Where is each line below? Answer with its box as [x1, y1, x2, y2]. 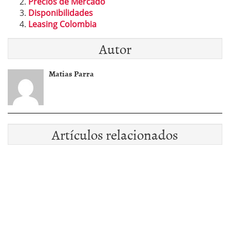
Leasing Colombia [28, 18, 97, 30]
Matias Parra [49, 67, 94, 80]
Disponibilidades [28, 7, 93, 19]
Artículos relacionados [52, 124, 178, 145]
